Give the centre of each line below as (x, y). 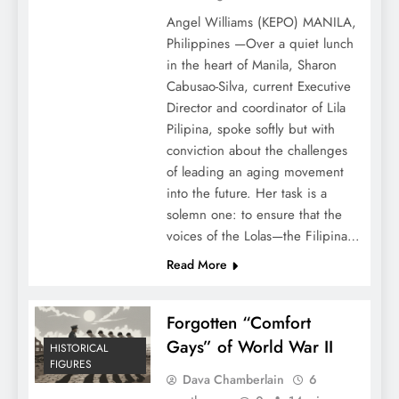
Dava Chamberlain (233, 379)
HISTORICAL (79, 349)
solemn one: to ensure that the (254, 215)
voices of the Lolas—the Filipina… (263, 236)
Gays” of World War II (249, 347)
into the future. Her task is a (246, 193)
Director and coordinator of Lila (256, 108)
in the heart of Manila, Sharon (251, 65)
